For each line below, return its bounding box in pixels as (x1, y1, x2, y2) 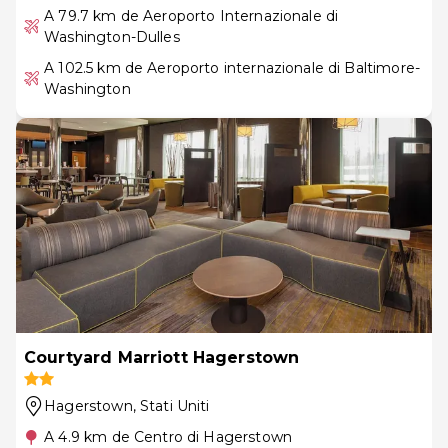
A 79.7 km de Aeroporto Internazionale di (44, 6, 339, 25)
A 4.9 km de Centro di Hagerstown (44, 427, 292, 446)
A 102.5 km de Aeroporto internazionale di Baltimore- (44, 58, 420, 77)
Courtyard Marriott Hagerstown (24, 347, 300, 367)
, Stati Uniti (132, 396, 210, 415)
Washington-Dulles (44, 27, 180, 46)
